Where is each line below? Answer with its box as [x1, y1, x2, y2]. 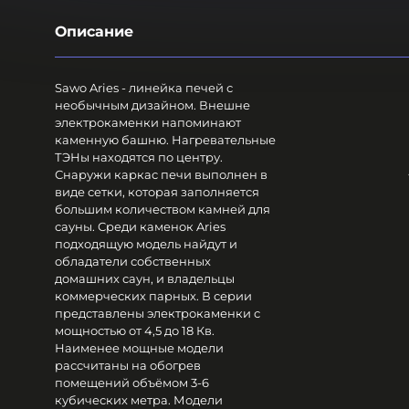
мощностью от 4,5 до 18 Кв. [55, 322, 215, 338]
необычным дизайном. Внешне [55, 97, 250, 112]
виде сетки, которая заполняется [55, 184, 259, 199]
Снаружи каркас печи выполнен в [55, 166, 267, 182]
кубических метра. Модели [55, 392, 223, 407]
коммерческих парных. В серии [55, 288, 252, 303]
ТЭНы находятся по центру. [55, 149, 223, 164]
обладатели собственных [55, 253, 211, 268]
